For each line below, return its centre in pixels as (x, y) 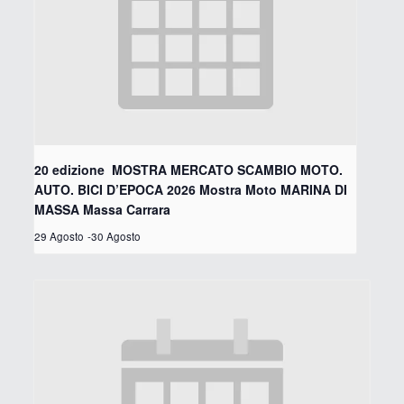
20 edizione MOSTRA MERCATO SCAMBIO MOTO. (188, 170)
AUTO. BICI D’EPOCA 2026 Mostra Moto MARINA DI (190, 190)
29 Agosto (59, 237)
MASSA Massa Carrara (102, 210)
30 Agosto (115, 237)
